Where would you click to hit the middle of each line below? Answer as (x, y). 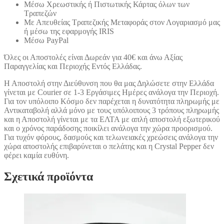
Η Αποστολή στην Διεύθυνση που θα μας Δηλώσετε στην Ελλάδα (109, 83)
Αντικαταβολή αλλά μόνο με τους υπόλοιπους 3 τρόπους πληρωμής (111, 110)
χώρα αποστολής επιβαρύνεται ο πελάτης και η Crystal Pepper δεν (109, 146)
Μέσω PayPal (46, 40)
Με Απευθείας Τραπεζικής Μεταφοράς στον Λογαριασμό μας (122, 22)
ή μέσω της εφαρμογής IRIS (69, 31)
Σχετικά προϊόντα (48, 177)
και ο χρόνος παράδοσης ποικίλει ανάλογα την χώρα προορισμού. (108, 128)
